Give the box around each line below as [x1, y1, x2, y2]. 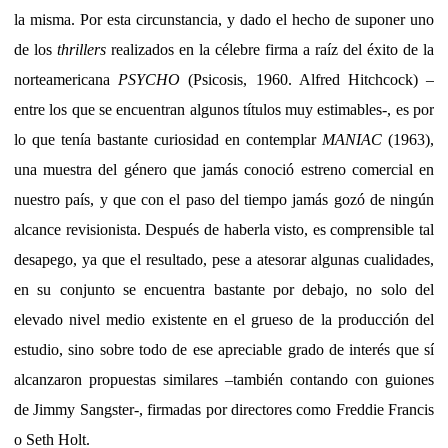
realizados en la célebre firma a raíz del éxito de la [106, 40, 434, 58]
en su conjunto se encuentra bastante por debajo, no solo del [14, 280, 434, 298]
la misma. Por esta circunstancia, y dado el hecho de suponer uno [14, 10, 434, 28]
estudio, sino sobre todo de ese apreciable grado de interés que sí [14, 340, 434, 358]
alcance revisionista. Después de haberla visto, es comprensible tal [14, 220, 434, 238]
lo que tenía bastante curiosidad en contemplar [14, 130, 322, 148]
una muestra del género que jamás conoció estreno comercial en [14, 160, 434, 178]
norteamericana [14, 70, 119, 88]
